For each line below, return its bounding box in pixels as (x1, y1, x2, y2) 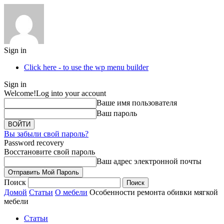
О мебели (55, 188, 87, 196)
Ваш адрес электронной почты (96, 157, 201, 165)
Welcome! (4, 89, 36, 97)
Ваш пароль (96, 109, 137, 117)
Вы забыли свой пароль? (4, 129, 88, 138)
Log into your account (36, 89, 106, 97)
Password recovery (4, 138, 64, 147)
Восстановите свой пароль (4, 147, 95, 156)
